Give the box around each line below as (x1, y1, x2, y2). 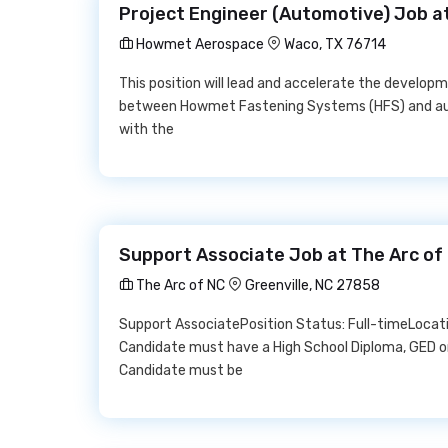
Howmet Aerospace (133, 36, 264, 53)
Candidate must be (119, 362, 243, 379)
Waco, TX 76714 (284, 36, 386, 53)
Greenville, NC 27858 (245, 277, 380, 294)
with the (119, 121, 174, 138)
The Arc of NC (133, 277, 225, 294)
